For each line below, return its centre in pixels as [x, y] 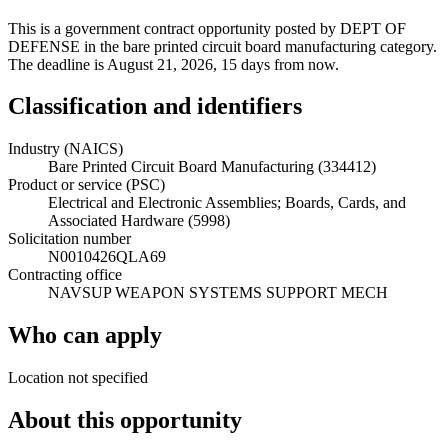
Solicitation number [69, 239]
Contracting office [65, 275]
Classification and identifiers [155, 106]
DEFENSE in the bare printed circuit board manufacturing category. [222, 46]
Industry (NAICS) [65, 149]
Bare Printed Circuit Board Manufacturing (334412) [212, 167]
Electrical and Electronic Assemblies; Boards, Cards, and [227, 203]
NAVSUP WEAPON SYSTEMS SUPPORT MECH [218, 293]
